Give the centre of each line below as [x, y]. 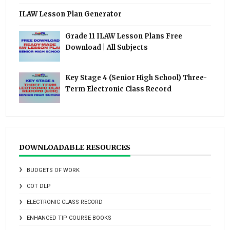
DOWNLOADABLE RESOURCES [75, 148]
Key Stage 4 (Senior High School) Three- [136, 78]
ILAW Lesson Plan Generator [71, 14]
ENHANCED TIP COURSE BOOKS [69, 218]
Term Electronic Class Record [119, 89]
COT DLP [39, 186]
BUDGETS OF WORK [53, 170]
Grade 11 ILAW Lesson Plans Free [124, 36]
